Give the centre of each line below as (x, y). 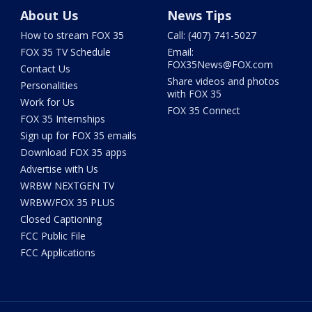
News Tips (199, 16)
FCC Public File (53, 236)
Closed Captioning (61, 219)
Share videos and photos (223, 81)
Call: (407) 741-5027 (211, 36)
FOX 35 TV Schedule (66, 52)
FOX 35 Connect (203, 111)
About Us (49, 16)
